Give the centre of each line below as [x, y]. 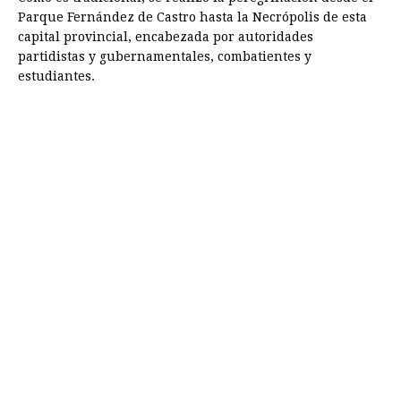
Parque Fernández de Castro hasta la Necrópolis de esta [192, 17]
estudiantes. [56, 77]
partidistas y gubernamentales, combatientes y [165, 57]
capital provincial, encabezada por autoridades [166, 37]
